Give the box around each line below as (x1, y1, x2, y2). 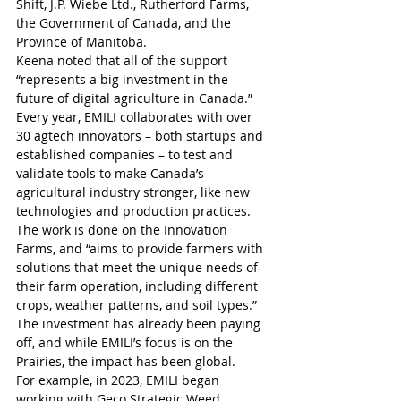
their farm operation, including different (16, 277, 261, 295)
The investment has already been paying (16, 315, 264, 333)
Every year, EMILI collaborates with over (16, 108, 256, 126)
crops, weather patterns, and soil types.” (16, 296, 257, 314)
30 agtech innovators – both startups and (16, 127, 267, 145)
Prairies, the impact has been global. (16, 353, 235, 371)
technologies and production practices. (16, 202, 254, 220)
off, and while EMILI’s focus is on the (16, 334, 236, 352)
